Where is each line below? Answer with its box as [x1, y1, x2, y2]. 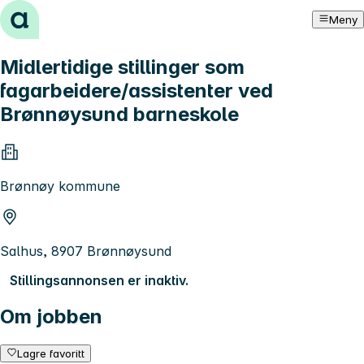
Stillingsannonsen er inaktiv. [10, 271, 188, 288]
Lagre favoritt [17, 346, 85, 360]
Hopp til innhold [6, 6, 106, 23]
